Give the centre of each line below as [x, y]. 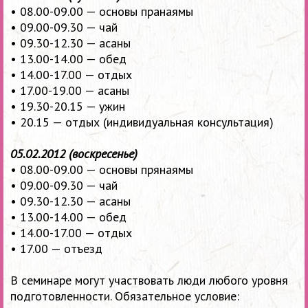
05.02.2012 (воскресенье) [74, 154]
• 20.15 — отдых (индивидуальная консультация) [142, 122]
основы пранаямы [144, 12]
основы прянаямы [144, 170]
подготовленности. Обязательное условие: [125, 296]
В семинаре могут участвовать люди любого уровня [149, 280]
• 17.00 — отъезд [56, 249]
